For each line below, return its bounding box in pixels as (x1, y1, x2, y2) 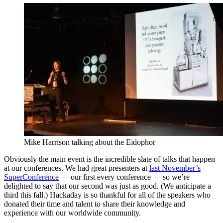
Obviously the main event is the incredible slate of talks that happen (4, 154, 215, 163)
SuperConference (4, 172, 59, 181)
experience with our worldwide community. (4, 208, 141, 217)
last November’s (149, 163, 201, 172)
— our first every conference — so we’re (59, 172, 190, 181)
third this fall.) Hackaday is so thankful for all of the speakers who (4, 190, 211, 199)
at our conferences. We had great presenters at (4, 163, 149, 172)
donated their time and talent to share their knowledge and (4, 199, 185, 208)
